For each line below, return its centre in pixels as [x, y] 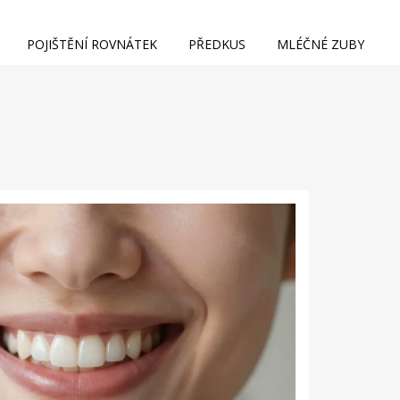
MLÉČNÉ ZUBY [321, 44]
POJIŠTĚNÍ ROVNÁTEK [92, 44]
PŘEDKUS [217, 44]
